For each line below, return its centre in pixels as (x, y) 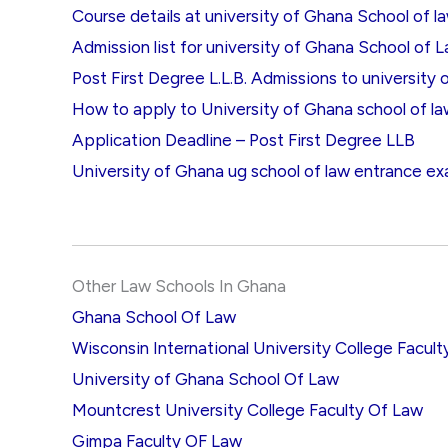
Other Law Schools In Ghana (179, 286)
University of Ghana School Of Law (205, 379)
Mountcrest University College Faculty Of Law (247, 410)
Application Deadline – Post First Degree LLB (243, 139)
